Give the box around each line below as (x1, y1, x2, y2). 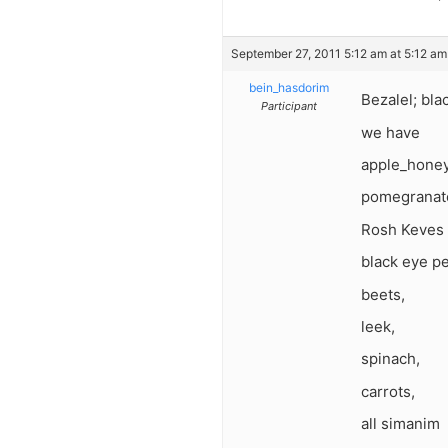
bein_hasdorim (248, 80, 329, 96)
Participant (260, 99, 317, 114)
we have (361, 122, 420, 142)
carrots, (361, 381, 415, 401)
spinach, (361, 349, 420, 369)
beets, (361, 284, 405, 304)
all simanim (361, 414, 440, 434)
